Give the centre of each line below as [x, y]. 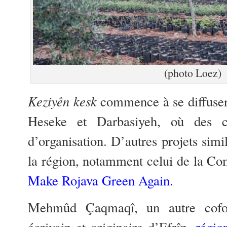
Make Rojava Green [83, 180]
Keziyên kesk [62, 101]
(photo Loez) [193, 72]
